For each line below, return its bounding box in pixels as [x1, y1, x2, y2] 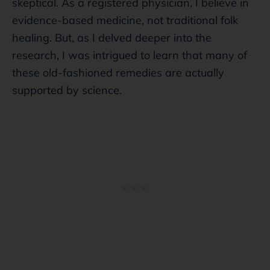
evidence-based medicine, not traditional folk [12, 13, 238, 27]
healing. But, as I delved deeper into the [12, 30, 212, 45]
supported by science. [12, 83, 122, 97]
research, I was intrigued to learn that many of [12, 48, 247, 62]
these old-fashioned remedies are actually [12, 65, 224, 80]
